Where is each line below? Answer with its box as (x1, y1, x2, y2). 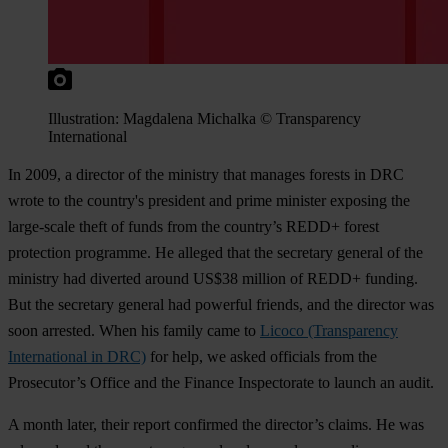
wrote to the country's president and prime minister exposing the (8, 191, 410, 209)
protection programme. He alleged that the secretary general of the (8, 243, 423, 261)
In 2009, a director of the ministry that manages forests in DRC (8, 165, 404, 183)
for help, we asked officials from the (146, 347, 377, 365)
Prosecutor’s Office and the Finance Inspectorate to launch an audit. (8, 373, 434, 391)
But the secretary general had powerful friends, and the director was (8, 295, 434, 313)
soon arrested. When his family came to (8, 321, 260, 339)
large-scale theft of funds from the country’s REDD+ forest (8, 217, 379, 235)
